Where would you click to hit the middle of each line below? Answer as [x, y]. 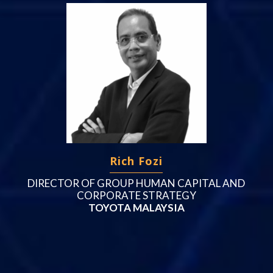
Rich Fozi [136, 161]
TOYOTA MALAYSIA [136, 207]
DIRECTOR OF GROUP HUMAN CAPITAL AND [136, 183]
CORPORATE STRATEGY [136, 195]
